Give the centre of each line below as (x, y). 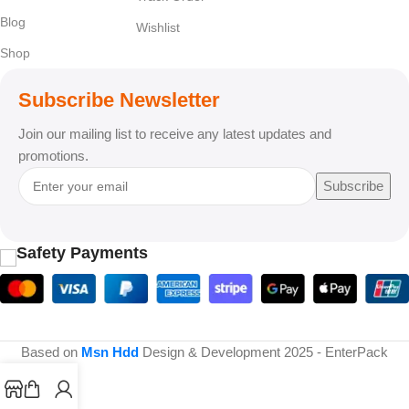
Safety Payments (82, 252)
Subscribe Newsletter (119, 100)
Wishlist (158, 27)
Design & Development (210, 352)
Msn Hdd (110, 352)
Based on (51, 352)
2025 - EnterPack (334, 352)
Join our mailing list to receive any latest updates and (175, 133)
